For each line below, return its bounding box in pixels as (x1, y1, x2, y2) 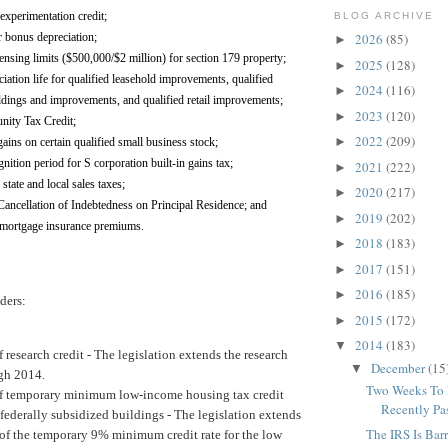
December (370, 358, 428, 377)
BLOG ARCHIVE (334, 9, 435, 21)
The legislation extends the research (94, 346, 288, 362)
